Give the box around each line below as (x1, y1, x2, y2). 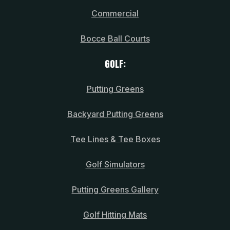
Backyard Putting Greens (67, 108, 163, 119)
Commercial (91, 8, 139, 18)
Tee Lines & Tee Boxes (70, 133, 160, 144)
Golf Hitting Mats (83, 209, 147, 220)
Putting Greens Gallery (71, 184, 159, 195)
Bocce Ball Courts (80, 33, 150, 44)
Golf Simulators (85, 159, 145, 169)
